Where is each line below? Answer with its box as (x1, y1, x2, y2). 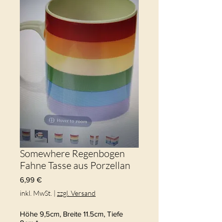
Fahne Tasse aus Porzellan (20, 159, 130, 171)
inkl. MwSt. (20, 189, 52, 197)
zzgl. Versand (57, 189, 96, 197)
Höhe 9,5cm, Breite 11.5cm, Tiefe (20, 210, 123, 218)
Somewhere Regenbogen (20, 147, 125, 160)
